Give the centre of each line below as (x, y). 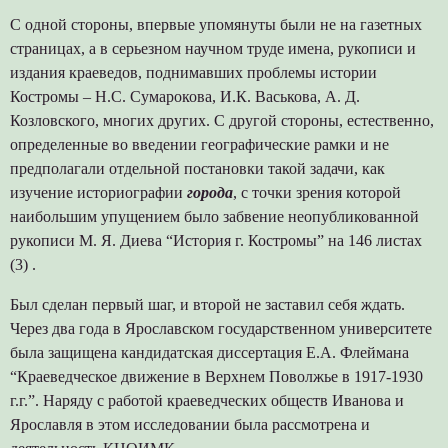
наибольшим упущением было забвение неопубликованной (214, 216)
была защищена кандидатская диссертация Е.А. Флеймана (209, 352)
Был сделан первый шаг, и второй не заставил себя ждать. (207, 304)
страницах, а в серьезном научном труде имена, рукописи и (212, 48)
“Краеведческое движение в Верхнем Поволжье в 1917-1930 (216, 376)
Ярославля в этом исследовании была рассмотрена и (189, 424)
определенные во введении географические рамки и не (199, 144)
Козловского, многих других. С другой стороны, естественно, (221, 120)
